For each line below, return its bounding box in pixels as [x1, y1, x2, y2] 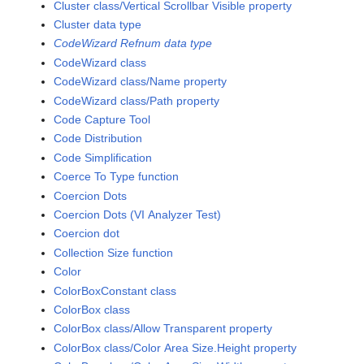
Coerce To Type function [54, 170, 180, 184]
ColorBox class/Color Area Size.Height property [54, 340, 297, 354]
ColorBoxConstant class [54, 284, 177, 297]
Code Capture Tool [54, 113, 151, 126]
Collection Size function [54, 245, 174, 259]
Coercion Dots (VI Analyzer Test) [54, 207, 222, 221]
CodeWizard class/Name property [54, 75, 227, 89]
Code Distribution [54, 132, 143, 145]
